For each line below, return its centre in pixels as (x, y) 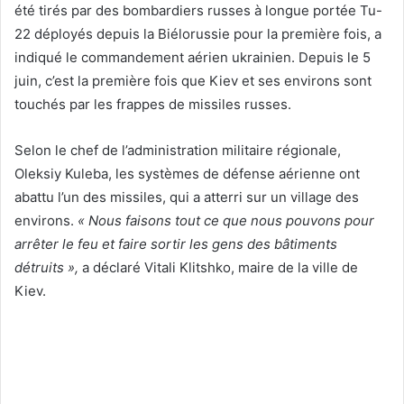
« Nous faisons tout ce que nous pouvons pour (226, 220)
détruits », (48, 267)
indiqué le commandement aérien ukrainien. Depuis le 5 (193, 57)
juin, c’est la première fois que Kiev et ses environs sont (193, 80)
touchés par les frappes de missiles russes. (153, 104)
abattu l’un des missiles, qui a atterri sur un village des (187, 197)
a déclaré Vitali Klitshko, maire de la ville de (220, 267)
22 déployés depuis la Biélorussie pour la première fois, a (198, 33)
